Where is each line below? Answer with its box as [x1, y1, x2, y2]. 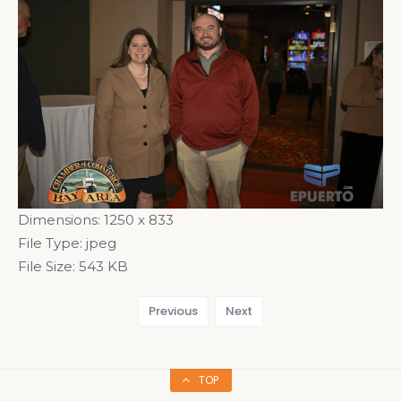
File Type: [18, 234, 82, 252]
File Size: [18, 257, 75, 275]
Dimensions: [18, 210, 100, 228]
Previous [149, 302, 198, 320]
